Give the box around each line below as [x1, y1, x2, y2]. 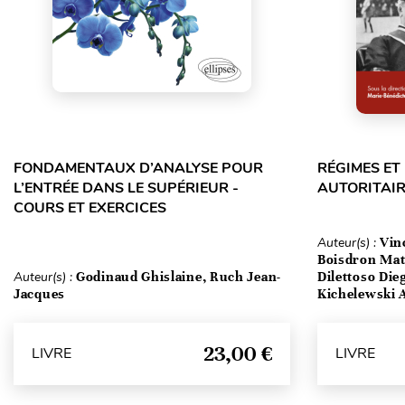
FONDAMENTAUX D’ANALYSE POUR [14, 157, 263, 178]
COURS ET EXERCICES [14, 197, 166, 218]
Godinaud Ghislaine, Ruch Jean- [76, 268, 281, 285]
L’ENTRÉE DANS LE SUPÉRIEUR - [14, 177, 239, 198]
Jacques [14, 285, 65, 302]
